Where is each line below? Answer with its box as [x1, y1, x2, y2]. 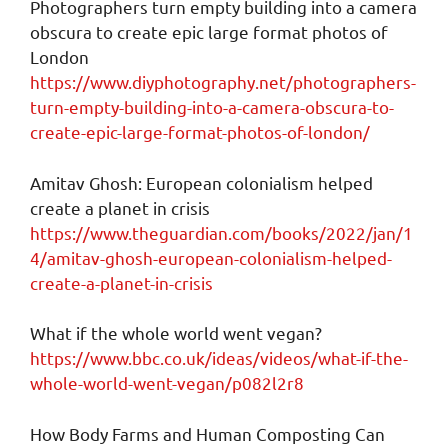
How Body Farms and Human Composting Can [30, 422, 385, 444]
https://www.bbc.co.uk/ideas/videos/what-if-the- [30, 347, 408, 369]
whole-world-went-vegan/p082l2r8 [30, 372, 304, 394]
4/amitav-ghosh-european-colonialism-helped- [30, 246, 392, 268]
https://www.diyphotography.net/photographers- [30, 71, 416, 93]
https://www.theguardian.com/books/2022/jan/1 [30, 221, 413, 243]
